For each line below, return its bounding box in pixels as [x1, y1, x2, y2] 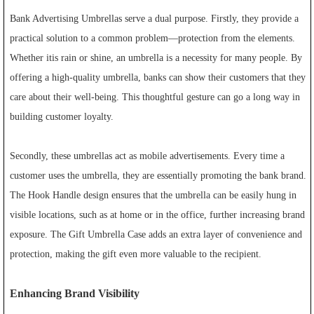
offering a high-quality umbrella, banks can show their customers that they [10, 71, 306, 83]
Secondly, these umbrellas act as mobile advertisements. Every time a [10, 150, 285, 161]
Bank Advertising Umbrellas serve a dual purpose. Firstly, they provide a [10, 13, 299, 24]
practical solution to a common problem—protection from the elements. [10, 32, 296, 43]
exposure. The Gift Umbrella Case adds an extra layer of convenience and [10, 228, 303, 240]
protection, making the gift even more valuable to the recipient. [10, 248, 262, 259]
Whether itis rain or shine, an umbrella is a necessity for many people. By [10, 52, 303, 63]
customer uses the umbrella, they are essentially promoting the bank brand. [10, 170, 307, 181]
